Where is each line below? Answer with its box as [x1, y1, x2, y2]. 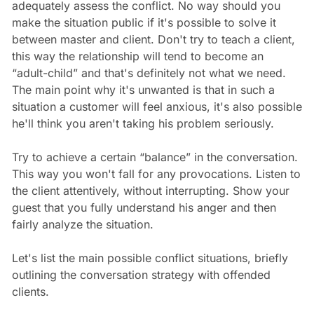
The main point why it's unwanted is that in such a [11, 82, 275, 97]
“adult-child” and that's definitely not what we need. [11, 65, 286, 80]
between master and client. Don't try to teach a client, [11, 32, 295, 46]
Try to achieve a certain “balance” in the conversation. [11, 149, 298, 164]
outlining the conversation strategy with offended [11, 267, 271, 282]
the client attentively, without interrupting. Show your [11, 183, 289, 198]
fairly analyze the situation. [11, 217, 153, 231]
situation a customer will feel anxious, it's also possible [11, 99, 302, 114]
